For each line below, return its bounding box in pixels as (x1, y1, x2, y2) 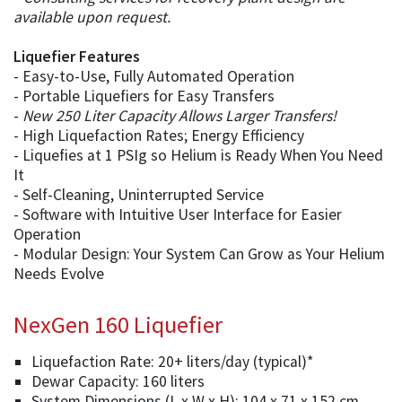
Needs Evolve (13, 264, 104, 284)
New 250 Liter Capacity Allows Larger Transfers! (22, 106, 336, 127)
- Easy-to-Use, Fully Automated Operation (13, 66, 294, 87)
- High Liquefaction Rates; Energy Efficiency (13, 126, 304, 146)
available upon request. (13, 7, 170, 28)
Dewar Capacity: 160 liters (31, 371, 205, 392)
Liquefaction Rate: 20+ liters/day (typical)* (31, 352, 313, 372)
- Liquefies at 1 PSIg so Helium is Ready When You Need (13, 145, 383, 166)
